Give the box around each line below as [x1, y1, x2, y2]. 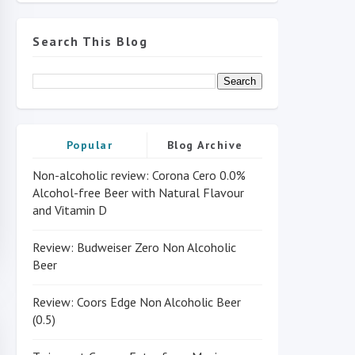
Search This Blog [32, 33, 147, 49]
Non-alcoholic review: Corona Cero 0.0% [32, 167, 246, 183]
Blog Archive [166, 138, 243, 152]
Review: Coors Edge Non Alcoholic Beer [32, 294, 241, 310]
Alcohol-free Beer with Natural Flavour [32, 185, 244, 200]
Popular [66, 138, 113, 152]
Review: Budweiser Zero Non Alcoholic [32, 239, 236, 255]
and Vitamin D [32, 202, 107, 218]
